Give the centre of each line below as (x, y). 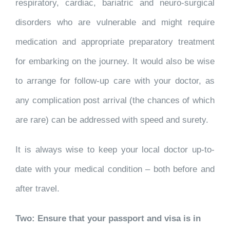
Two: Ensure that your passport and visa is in (108, 218)
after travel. (37, 189)
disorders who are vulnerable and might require (115, 22)
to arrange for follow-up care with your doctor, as (115, 81)
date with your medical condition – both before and (115, 169)
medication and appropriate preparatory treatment (115, 42)
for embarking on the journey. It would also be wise (115, 61)
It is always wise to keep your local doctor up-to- (115, 150)
